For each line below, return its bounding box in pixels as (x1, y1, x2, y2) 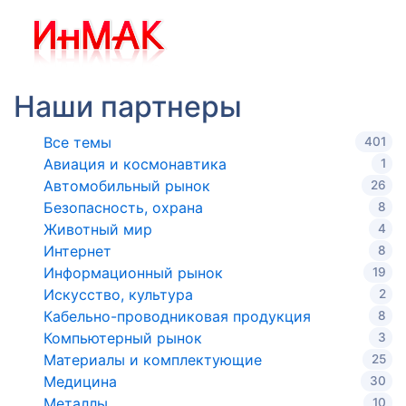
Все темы (43, 132, 111, 151)
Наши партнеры (14, 88, 242, 124)
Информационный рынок (43, 263, 223, 282)
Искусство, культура (43, 285, 193, 304)
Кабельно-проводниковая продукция (43, 306, 311, 325)
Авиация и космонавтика (43, 154, 227, 173)
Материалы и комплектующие (43, 350, 262, 369)
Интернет (43, 241, 111, 260)
